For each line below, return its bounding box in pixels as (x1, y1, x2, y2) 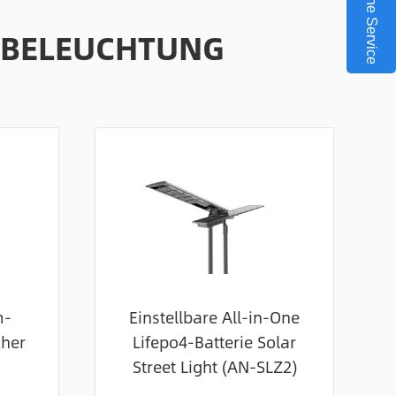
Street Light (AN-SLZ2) (132, 354, 297, 379)
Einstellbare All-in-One (129, 304, 300, 330)
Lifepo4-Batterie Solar (133, 329, 296, 354)
